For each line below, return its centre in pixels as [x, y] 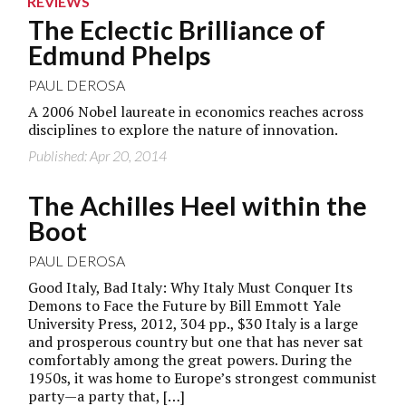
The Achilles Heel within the [198, 205]
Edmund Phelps [120, 55]
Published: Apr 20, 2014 [98, 155]
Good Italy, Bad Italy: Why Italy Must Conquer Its [191, 287]
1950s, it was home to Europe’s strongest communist [203, 377]
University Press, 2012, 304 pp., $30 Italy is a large [193, 323]
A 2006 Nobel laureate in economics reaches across [196, 111]
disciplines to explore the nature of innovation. [184, 129]
